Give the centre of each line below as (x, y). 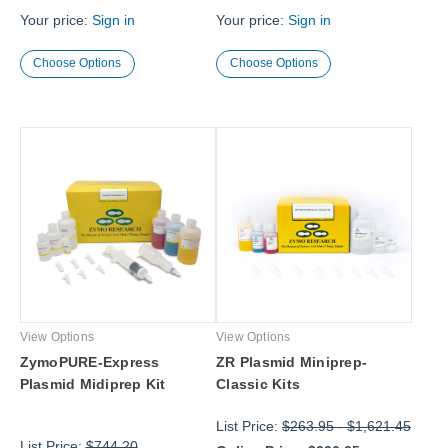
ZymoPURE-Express (89, 362)
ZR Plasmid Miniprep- (291, 362)
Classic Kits (258, 384)
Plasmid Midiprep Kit (92, 384)
